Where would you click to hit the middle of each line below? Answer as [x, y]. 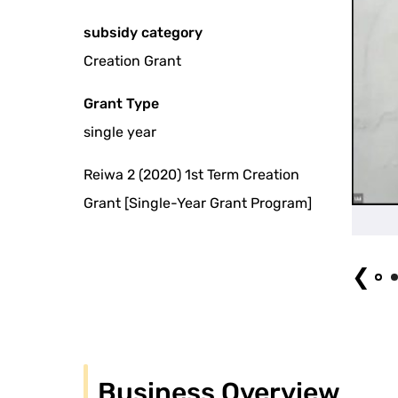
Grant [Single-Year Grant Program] [198, 203]
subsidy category [143, 32]
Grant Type [122, 103]
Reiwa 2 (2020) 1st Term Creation [192, 174]
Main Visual [314, 225]
